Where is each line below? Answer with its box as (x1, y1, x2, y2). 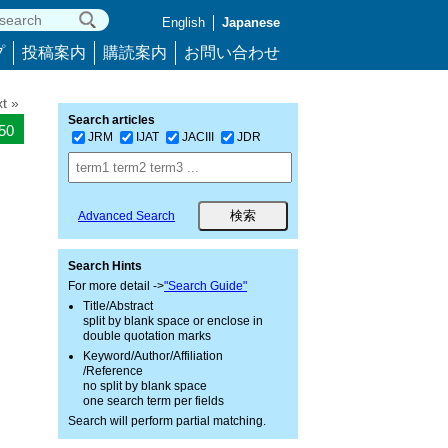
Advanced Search (78, 209, 175, 223)
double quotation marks (83, 329, 211, 343)
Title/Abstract (83, 299, 153, 313)
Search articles (68, 113, 155, 127)
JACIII (182, 129, 214, 144)
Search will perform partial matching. (68, 414, 266, 428)
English (162, 15, 205, 30)
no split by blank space (83, 379, 207, 393)
